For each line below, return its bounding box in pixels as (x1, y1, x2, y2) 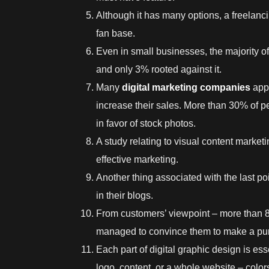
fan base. (96, 28, 138, 38)
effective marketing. (96, 154, 181, 165)
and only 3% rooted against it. (96, 64, 224, 74)
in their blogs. (96, 190, 153, 201)
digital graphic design (150, 244, 243, 255)
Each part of (96, 244, 150, 255)
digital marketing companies (122, 82, 250, 92)
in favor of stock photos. (96, 118, 196, 128)
